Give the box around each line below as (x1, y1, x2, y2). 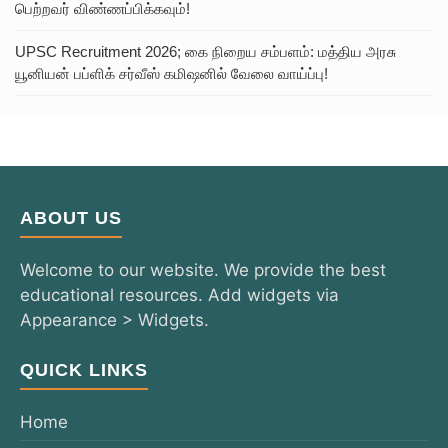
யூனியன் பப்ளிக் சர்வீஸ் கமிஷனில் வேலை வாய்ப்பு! (15, 64, 328, 82)
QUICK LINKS (20, 360, 148, 381)
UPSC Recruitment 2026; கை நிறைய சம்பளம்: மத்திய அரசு (15, 42, 396, 60)
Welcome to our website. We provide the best (20, 259, 386, 280)
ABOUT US (20, 207, 122, 228)
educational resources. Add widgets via (20, 284, 339, 305)
